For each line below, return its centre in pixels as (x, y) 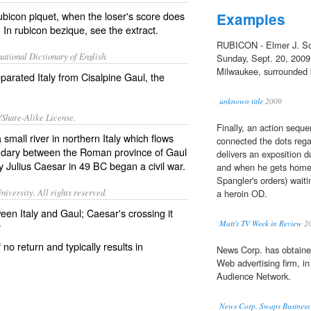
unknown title (241, 101)
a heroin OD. (242, 194)
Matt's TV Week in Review (261, 224)
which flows (147, 138)
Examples (251, 19)
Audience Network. (254, 276)
